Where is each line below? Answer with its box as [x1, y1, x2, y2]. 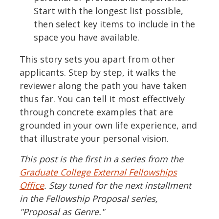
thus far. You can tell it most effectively [20, 93, 185, 105]
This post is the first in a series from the [20, 153, 183, 165]
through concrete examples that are [20, 106, 173, 118]
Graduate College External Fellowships [20, 166, 177, 178]
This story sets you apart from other [20, 53, 175, 66]
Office [20, 179, 44, 192]
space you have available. [33, 31, 139, 44]
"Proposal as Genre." [20, 206, 105, 218]
